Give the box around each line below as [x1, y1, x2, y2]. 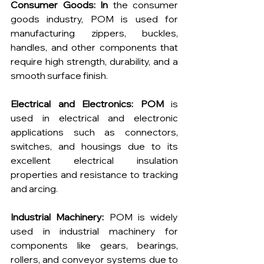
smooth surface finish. [11, 70, 108, 82]
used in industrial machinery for [11, 225, 178, 237]
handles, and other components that [11, 41, 178, 54]
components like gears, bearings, [11, 239, 178, 252]
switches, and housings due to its [11, 140, 178, 153]
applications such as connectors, [11, 126, 178, 138]
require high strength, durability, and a [11, 55, 178, 68]
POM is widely [104, 211, 178, 223]
